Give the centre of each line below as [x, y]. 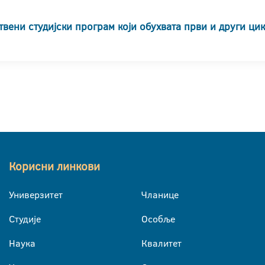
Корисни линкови [54, 167]
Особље [158, 219]
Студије [25, 219]
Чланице [160, 195]
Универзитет [36, 195]
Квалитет [161, 243]
